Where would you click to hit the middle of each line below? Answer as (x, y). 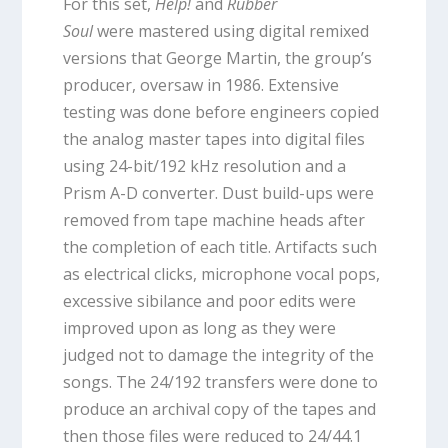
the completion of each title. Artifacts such (219, 247)
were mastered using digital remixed (232, 31)
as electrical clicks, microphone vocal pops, (221, 274)
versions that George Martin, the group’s (217, 58)
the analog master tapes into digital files (213, 139)
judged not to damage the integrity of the (218, 355)
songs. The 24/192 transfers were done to (220, 382)
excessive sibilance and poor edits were (209, 301)
